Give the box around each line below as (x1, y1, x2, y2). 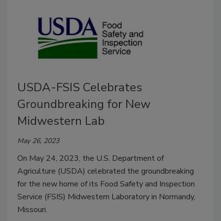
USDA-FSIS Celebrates (17, 79, 142, 95)
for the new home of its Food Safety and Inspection (17, 178, 195, 189)
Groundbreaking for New (17, 96, 150, 112)
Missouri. (17, 204, 47, 215)
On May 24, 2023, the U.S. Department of (17, 152, 164, 164)
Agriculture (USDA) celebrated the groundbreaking (17, 165, 194, 177)
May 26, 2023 (17, 136, 59, 146)
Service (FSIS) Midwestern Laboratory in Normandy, (17, 191, 195, 202)
